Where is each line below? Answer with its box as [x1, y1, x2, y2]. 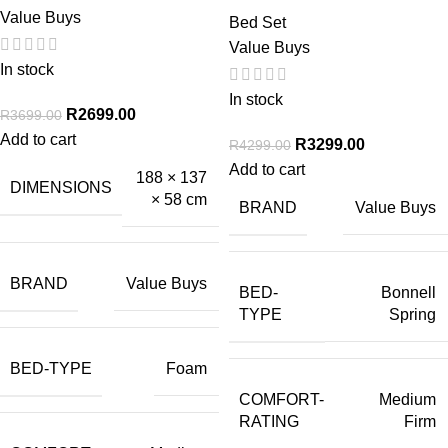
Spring [389, 306, 436, 324]
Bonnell [381, 284, 436, 302]
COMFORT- [239, 390, 324, 408]
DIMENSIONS [10, 179, 112, 197]
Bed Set [229, 14, 286, 32]
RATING [239, 412, 299, 430]
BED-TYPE [10, 359, 92, 377]
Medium [379, 391, 436, 409]
